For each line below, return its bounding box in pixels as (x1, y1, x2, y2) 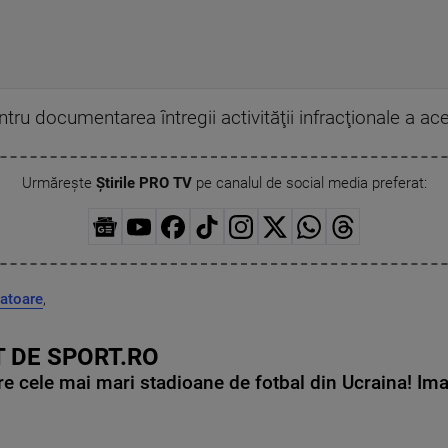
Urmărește (21, 174, 96, 193)
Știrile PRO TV (95, 174, 192, 193)
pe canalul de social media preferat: (191, 174, 427, 193)
